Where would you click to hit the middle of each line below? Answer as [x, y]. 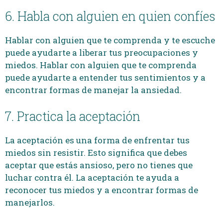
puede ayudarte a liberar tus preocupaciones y [102, 53]
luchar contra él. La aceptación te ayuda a [92, 177]
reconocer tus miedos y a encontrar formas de [102, 190]
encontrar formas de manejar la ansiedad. [93, 90]
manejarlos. [30, 202]
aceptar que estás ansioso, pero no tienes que [99, 165]
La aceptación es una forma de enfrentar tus [97, 140]
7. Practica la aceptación [73, 116]
